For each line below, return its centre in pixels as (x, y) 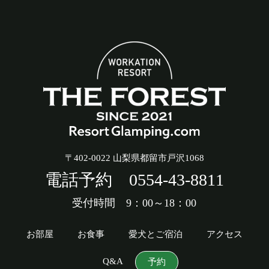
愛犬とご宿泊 (155, 234)
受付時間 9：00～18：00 (134, 203)
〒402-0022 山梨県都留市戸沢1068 (134, 158)
